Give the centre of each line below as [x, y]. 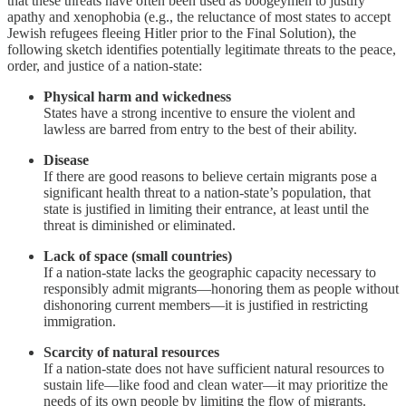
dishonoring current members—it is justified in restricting [206, 304]
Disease [66, 159]
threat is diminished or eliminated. [140, 225]
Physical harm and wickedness [137, 96]
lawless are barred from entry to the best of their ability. [200, 129]
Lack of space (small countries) [138, 256]
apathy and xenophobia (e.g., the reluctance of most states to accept [199, 16]
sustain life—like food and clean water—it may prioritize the [216, 384]
